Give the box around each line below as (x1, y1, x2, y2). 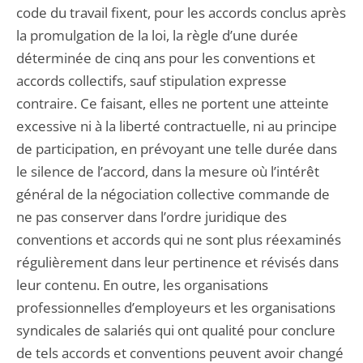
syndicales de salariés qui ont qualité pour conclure (16, 321, 335, 340)
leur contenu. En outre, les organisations (16, 275, 268, 294)
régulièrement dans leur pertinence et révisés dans (16, 253, 339, 271)
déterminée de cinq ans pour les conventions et (16, 49, 315, 67)
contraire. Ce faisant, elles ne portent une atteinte (16, 94, 329, 113)
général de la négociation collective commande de (16, 185, 330, 203)
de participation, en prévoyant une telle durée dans (16, 139, 337, 158)
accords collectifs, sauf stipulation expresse (16, 71, 287, 90)
